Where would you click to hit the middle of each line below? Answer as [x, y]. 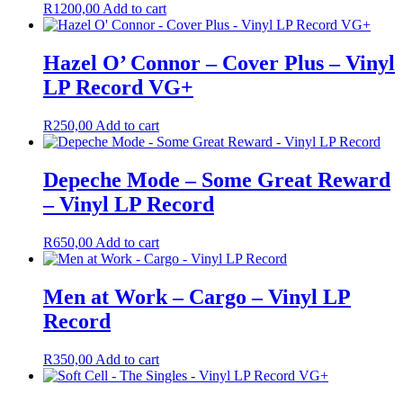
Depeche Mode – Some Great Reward [217, 180]
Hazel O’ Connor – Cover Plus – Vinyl [219, 63]
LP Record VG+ [118, 88]
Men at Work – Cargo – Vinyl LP [197, 296]
